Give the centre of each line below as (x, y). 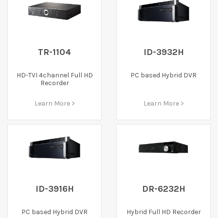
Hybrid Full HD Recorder (163, 212)
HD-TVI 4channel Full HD (54, 75)
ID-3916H (54, 189)
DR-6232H (163, 189)
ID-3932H (163, 52)
